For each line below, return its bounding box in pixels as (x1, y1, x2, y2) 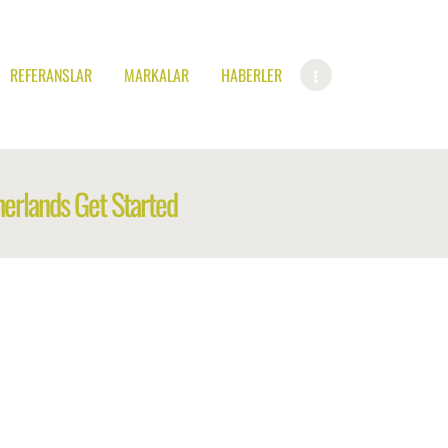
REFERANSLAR (10, 62, 92, 87)
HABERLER (221, 62, 282, 87)
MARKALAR (124, 62, 189, 87)
